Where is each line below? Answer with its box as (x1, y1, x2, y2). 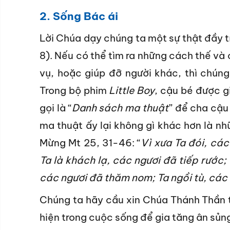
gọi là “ (40, 101, 72, 114)
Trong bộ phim (40, 84, 109, 97)
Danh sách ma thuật (71, 101, 168, 114)
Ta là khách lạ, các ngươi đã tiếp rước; (40, 154, 226, 166)
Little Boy (109, 84, 155, 97)
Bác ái (84, 9, 118, 23)
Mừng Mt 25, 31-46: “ (40, 136, 141, 149)
